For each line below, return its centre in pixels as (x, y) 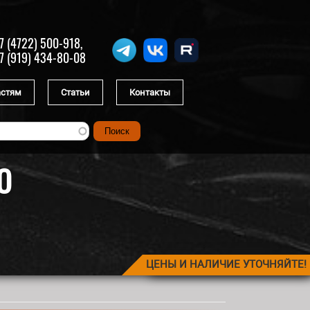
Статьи (75, 92)
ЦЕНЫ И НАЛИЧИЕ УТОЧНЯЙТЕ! (226, 264)
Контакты (149, 92)
